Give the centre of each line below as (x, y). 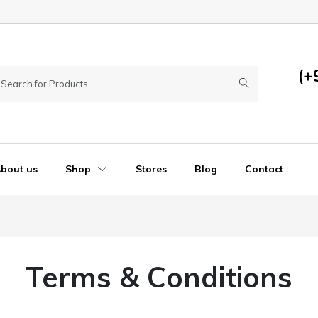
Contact (264, 169)
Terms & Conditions (159, 277)
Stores (151, 169)
